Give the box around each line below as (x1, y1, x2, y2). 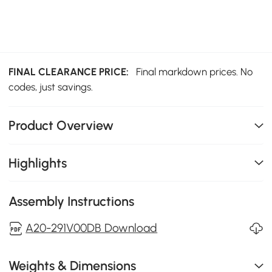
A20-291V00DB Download (25, 221, 158, 236)
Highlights (8, 155, 67, 171)
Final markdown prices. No (136, 66, 253, 78)
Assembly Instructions (8, 194, 135, 209)
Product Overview (8, 118, 114, 134)
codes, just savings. (8, 81, 93, 93)
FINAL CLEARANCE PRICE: (8, 66, 134, 78)
